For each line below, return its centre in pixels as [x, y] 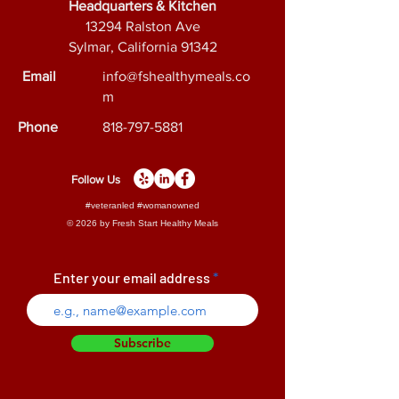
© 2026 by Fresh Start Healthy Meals [142, 224]
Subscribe [142, 343]
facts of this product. [99, 12]
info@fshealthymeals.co [176, 77]
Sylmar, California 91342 [142, 47]
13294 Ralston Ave [142, 27]
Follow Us [96, 180]
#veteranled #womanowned [142, 206]
